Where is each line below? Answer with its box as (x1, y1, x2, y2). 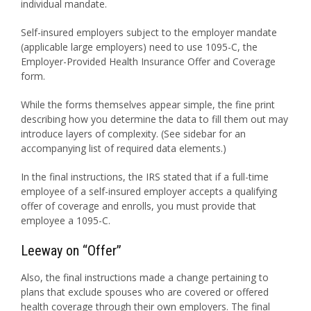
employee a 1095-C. (21, 214, 110, 227)
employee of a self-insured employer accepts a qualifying (21, 185, 277, 198)
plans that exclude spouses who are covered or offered (21, 285, 269, 299)
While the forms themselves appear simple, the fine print (21, 98, 275, 111)
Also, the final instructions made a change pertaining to (21, 271, 269, 284)
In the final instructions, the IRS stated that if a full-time (21, 170, 269, 183)
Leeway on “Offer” (21, 242, 121, 259)
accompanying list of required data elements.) (21, 142, 226, 155)
